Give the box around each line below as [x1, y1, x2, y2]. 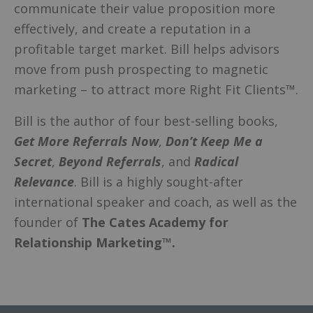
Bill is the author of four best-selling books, [14, 112, 278, 129]
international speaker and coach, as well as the [14, 193, 297, 210]
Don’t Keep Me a [166, 132, 263, 150]
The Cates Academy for [82, 213, 228, 231]
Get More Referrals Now [14, 132, 159, 150]
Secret [14, 152, 52, 170]
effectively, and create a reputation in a [14, 20, 251, 37]
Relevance [14, 173, 74, 190]
